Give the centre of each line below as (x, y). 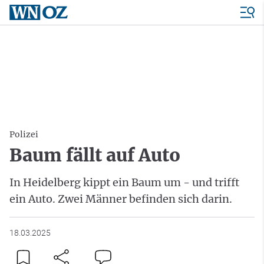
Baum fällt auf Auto (95, 155)
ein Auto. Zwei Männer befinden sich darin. (121, 199)
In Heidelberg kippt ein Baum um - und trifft (124, 182)
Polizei (24, 134)
